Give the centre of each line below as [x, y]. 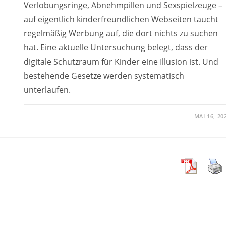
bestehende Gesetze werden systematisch [104, 75]
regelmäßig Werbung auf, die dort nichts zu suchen [121, 33]
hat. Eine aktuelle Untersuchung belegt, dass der [116, 47]
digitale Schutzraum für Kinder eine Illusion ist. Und [121, 61]
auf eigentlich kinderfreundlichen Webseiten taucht [121, 19]
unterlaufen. [47, 90]
